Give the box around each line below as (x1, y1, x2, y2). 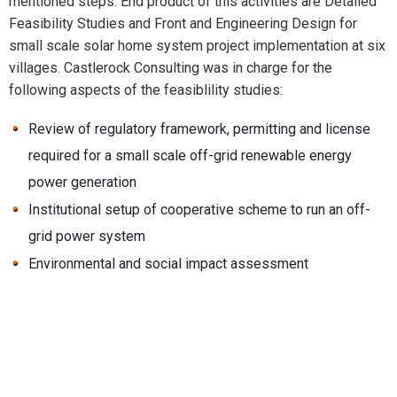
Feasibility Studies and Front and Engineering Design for (9, 15, 357, 32)
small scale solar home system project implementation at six (9, 37, 385, 54)
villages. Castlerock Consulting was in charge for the (9, 59, 332, 76)
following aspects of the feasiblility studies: (9, 82, 283, 98)
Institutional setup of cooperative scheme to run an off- (28, 201, 370, 218)
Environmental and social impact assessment (28, 255, 308, 272)
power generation (28, 174, 136, 191)
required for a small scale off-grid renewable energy (28, 147, 352, 164)
